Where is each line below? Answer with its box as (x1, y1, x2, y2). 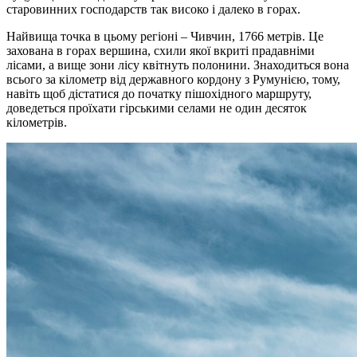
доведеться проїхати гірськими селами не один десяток (6, 101, 307, 116)
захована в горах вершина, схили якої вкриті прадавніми (6, 44, 315, 58)
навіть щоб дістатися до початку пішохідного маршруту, (6, 87, 312, 101)
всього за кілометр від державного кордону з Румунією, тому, (6, 73, 340, 87)
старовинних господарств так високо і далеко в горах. (6, 2, 300, 17)
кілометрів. (6, 116, 67, 130)
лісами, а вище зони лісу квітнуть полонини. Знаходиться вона (6, 58, 349, 73)
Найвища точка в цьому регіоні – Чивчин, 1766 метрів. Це (6, 29, 324, 44)
